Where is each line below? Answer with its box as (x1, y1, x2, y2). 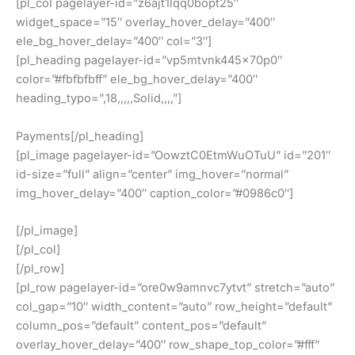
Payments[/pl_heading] (16, 128, 143, 143)
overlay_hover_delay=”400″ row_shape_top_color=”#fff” (16, 338, 319, 353)
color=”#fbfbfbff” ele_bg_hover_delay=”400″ (16, 72, 258, 87)
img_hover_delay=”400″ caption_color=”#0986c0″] (16, 185, 293, 200)
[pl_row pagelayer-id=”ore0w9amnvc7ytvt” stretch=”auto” (16, 281, 334, 296)
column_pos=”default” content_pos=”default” (16, 319, 266, 334)
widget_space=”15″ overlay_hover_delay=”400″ (16, 15, 275, 30)
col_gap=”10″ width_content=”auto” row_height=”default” (16, 300, 332, 315)
